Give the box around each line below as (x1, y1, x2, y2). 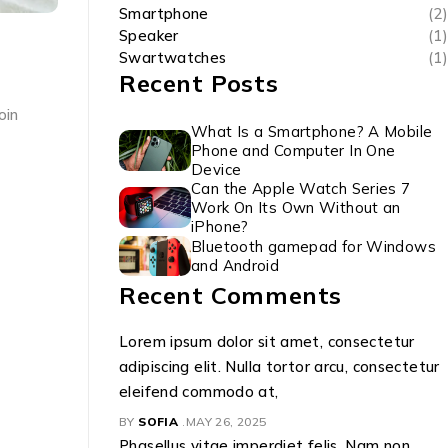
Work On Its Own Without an (191, 198, 401, 217)
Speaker (119, 26, 179, 45)
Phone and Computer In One (191, 141, 396, 160)
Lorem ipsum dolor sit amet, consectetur (119, 332, 415, 352)
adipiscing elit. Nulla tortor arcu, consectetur (119, 357, 440, 377)
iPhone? (191, 217, 249, 236)
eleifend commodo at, (119, 382, 279, 402)
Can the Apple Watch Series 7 (191, 179, 411, 198)
